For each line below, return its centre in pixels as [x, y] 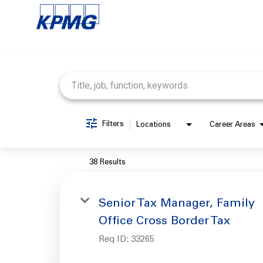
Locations [154, 125]
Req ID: [115, 240]
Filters [113, 124]
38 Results [107, 163]
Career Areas [232, 125]
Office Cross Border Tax [164, 222]
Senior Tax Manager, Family [177, 204]
